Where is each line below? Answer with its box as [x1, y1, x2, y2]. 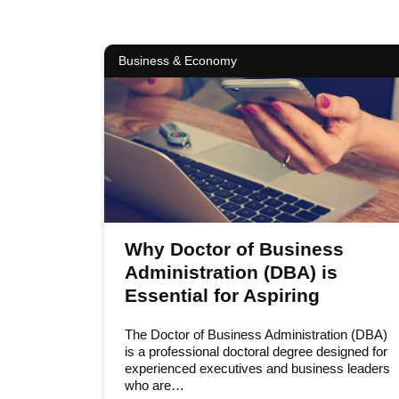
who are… [124, 378, 184, 393]
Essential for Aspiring [124, 284, 320, 305]
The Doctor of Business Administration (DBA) [124, 327, 387, 342]
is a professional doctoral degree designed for [124, 344, 387, 359]
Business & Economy [118, 53, 237, 69]
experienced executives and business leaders [124, 361, 390, 376]
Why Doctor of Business [124, 238, 344, 259]
